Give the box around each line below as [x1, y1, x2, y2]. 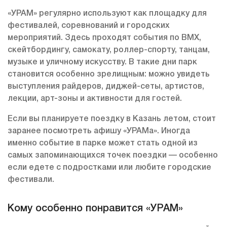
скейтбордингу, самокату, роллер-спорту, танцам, [8, 47, 210, 54]
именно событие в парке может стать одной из [8, 140, 198, 147]
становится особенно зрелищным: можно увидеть [8, 71, 210, 79]
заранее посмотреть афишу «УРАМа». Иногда [8, 128, 190, 135]
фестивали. [8, 176, 54, 184]
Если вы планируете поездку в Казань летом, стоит [8, 116, 216, 123]
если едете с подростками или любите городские [8, 164, 211, 172]
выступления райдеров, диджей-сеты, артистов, [8, 83, 204, 91]
